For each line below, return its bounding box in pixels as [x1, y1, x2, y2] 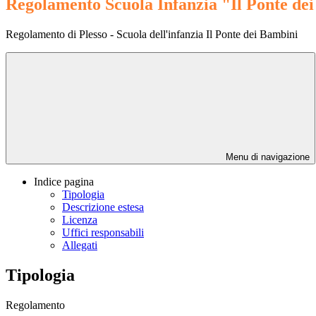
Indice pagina [34, 176, 94, 188]
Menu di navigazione [223, 152, 310, 163]
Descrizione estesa [62, 201, 144, 214]
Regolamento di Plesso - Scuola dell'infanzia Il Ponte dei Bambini [6, 28, 298, 41]
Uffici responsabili [62, 226, 144, 239]
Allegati [62, 239, 97, 252]
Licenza [62, 214, 97, 226]
